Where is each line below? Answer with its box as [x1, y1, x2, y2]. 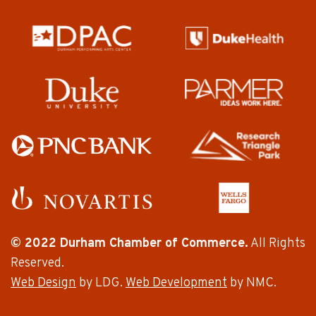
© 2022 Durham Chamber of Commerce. [11, 236, 248, 253]
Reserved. [11, 255, 64, 272]
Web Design [11, 275, 76, 292]
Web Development [126, 275, 227, 292]
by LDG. [76, 275, 126, 292]
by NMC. [227, 275, 276, 292]
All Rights [248, 236, 305, 253]
